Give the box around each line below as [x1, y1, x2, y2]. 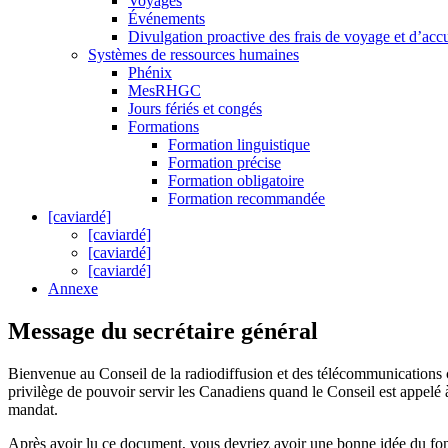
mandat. [8, 400, 58, 418]
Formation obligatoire [168, 172, 304, 190]
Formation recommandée [168, 190, 325, 208]
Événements [128, 10, 205, 28]
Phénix [128, 64, 172, 82]
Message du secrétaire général [8, 317, 318, 344]
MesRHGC [128, 82, 201, 100]
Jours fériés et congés [128, 100, 262, 118]
